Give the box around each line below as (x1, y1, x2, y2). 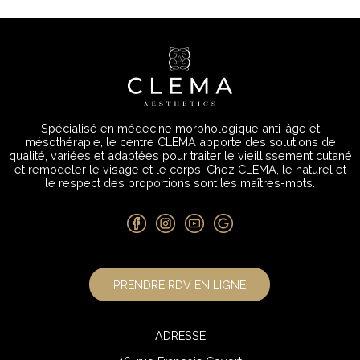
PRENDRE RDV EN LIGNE (113, 277, 247, 292)
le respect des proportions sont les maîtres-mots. (45, 175, 315, 190)
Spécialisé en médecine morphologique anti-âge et (40, 121, 320, 135)
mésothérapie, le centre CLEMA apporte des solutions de (24, 134, 336, 149)
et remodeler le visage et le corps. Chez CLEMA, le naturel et (14, 162, 346, 176)
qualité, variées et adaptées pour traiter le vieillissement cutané (8, 148, 352, 162)
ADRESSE (154, 329, 206, 343)
